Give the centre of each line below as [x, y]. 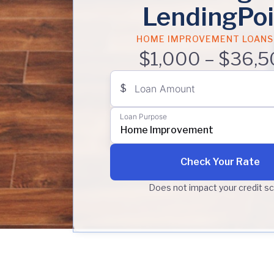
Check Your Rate [220, 162]
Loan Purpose [143, 117]
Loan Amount [165, 89]
